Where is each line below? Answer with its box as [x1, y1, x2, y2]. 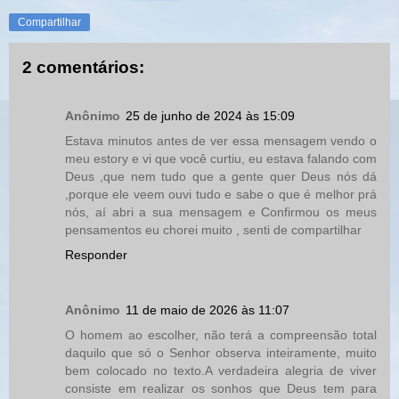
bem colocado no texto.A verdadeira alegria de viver [65, 362, 377, 378]
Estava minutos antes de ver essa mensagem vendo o [65, 133, 377, 148]
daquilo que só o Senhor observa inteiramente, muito [65, 345, 377, 360]
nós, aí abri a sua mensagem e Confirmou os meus [65, 204, 377, 219]
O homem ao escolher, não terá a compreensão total [65, 327, 377, 342]
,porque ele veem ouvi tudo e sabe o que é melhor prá [65, 186, 377, 201]
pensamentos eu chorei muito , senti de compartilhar [65, 222, 362, 237]
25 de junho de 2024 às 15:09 [126, 108, 295, 123]
